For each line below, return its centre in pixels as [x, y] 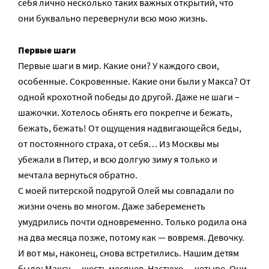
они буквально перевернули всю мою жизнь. [113, 18]
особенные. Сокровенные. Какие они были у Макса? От [134, 81]
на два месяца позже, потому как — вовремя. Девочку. [131, 237]
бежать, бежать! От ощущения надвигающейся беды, [130, 128]
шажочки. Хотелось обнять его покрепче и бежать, [125, 112]
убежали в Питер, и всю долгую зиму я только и [118, 159]
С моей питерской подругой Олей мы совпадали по [126, 190]
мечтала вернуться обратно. [78, 175]
